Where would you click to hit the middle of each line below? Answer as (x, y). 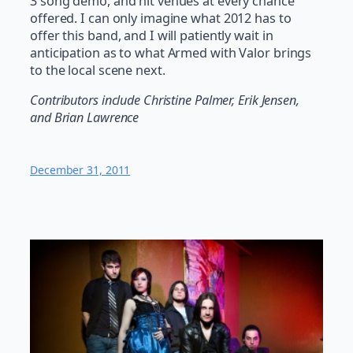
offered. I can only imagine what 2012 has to (161, 18)
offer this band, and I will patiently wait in (152, 35)
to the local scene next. (98, 70)
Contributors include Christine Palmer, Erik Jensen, (165, 100)
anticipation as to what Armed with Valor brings (171, 52)
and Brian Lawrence (85, 118)
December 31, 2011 (80, 170)
